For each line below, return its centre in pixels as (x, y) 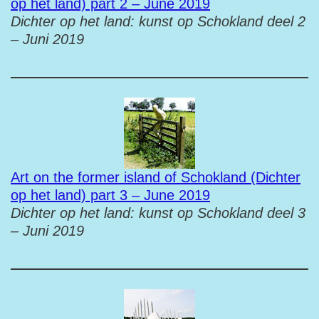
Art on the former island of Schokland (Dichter (156, 177)
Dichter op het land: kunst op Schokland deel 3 (158, 213)
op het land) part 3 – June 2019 (110, 195)
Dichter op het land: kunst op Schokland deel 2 (158, 21)
